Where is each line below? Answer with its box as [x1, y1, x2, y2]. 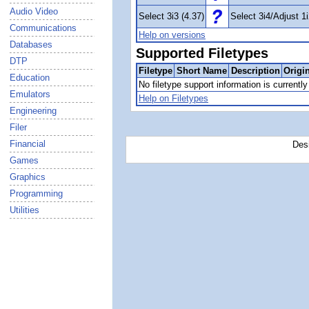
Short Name [176, 66, 227, 76]
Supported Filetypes [136, 46, 268, 61]
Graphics [10, 172, 46, 182]
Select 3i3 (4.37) [139, 11, 204, 21]
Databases [10, 39, 52, 50]
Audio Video [10, 6, 58, 17]
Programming [10, 188, 63, 199]
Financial [10, 139, 46, 149]
